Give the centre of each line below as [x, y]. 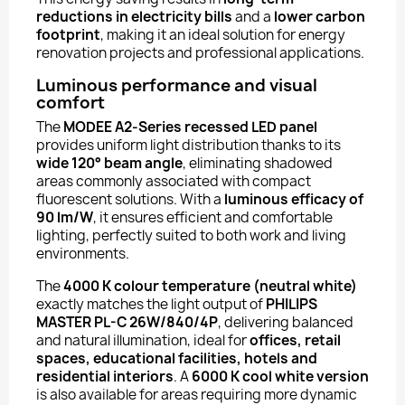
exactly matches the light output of [151, 304]
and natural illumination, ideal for [143, 340]
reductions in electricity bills [134, 17]
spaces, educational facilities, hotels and [177, 358]
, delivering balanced [286, 322]
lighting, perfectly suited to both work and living [191, 235]
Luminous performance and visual [177, 85]
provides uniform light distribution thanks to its [188, 145]
